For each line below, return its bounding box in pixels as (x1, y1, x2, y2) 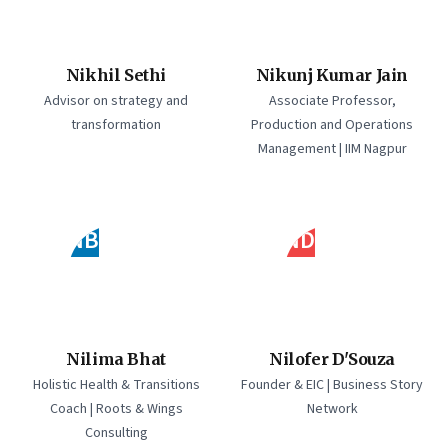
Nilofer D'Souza (269, 349, 395, 369)
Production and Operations (251, 115, 413, 135)
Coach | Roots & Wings (49, 399, 183, 419)
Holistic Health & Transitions (32, 375, 200, 395)
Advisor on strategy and (44, 91, 188, 111)
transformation (71, 115, 161, 135)
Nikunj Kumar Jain (255, 65, 409, 85)
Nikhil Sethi (65, 65, 167, 85)
